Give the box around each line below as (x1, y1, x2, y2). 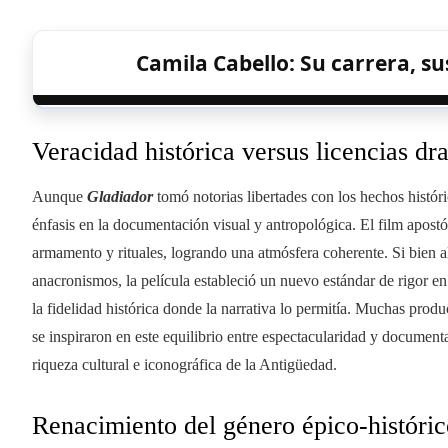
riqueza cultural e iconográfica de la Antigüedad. (32, 355, 337, 373)
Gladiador (87, 187, 153, 205)
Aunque (32, 187, 87, 205)
